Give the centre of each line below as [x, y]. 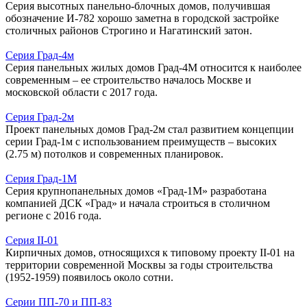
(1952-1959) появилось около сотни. [89, 277]
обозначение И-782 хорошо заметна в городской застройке [142, 18]
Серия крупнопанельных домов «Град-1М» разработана [136, 191]
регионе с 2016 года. [53, 215]
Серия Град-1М [41, 178]
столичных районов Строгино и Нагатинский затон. [129, 30]
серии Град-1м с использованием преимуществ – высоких [141, 141]
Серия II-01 [32, 240]
